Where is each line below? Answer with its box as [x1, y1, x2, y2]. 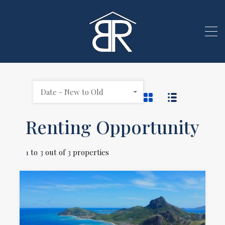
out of [45, 147, 67, 157]
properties [73, 147, 109, 157]
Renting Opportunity [26, 115, 199, 139]
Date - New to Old [41, 87, 103, 97]
